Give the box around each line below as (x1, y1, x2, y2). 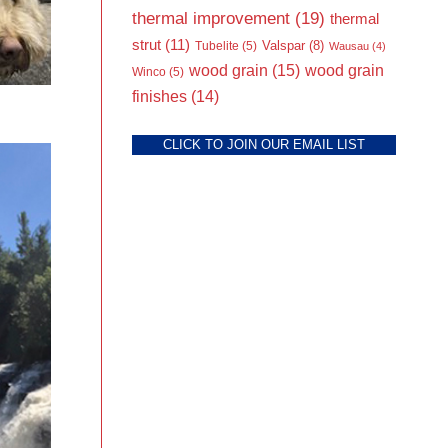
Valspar (262, 37, 305, 53)
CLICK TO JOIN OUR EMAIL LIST (163, 136, 365, 152)
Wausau (329, 39, 369, 52)
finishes (132, 87, 187, 105)
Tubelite (195, 39, 239, 52)
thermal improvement (132, 8, 290, 28)
